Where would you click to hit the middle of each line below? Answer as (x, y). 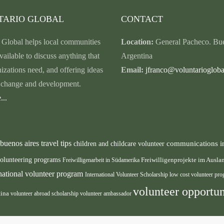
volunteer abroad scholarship (45, 194)
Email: (133, 70)
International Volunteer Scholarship (127, 175)
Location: (137, 42)
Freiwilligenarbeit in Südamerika (102, 160)
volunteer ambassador (106, 194)
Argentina (136, 56)
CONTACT (142, 19)
